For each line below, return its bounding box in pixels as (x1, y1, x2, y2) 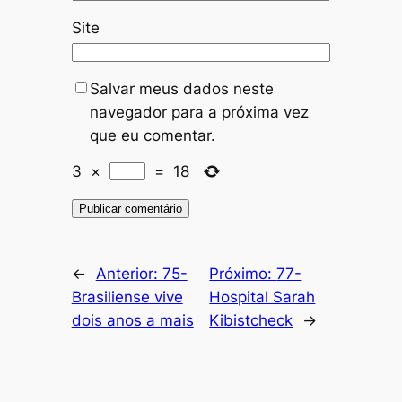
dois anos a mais (71, 310, 194, 329)
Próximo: (209, 264, 277, 283)
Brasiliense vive (71, 287, 183, 306)
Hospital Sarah (209, 287, 316, 306)
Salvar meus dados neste (89, 80, 274, 98)
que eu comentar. (89, 127, 215, 144)
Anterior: (95, 264, 162, 283)
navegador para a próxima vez (89, 103, 309, 121)
